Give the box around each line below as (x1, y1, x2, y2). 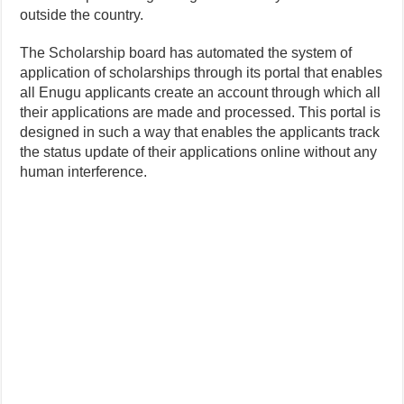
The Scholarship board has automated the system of (20, 44, 353, 60)
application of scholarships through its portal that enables (20, 64, 383, 80)
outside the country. (20, 6, 144, 23)
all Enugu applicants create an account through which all (20, 84, 381, 100)
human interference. (20, 163, 148, 179)
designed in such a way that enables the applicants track (20, 124, 381, 140)
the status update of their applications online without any (20, 143, 378, 160)
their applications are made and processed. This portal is (20, 104, 381, 120)
